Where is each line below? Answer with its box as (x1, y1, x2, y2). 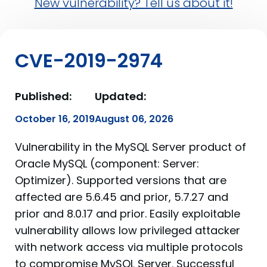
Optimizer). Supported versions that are (15, 173, 226, 188)
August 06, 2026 (95, 112, 173, 126)
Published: (15, 89, 72, 104)
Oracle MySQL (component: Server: (15, 156, 199, 171)
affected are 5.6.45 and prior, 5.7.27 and (15, 190, 228, 204)
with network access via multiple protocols (15, 240, 243, 254)
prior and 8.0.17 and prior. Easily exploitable (15, 206, 240, 221)
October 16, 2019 (15, 112, 95, 126)
